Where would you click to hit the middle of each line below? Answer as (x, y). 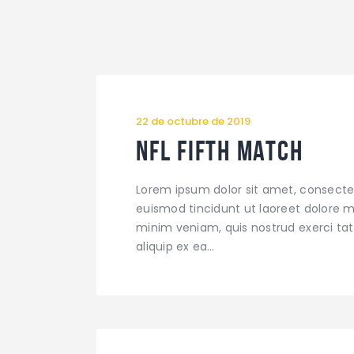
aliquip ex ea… (175, 246)
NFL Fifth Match (220, 151)
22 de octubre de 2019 (193, 121)
